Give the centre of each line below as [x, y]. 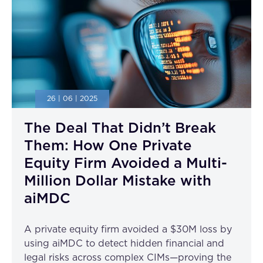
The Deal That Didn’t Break [120, 129]
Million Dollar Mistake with [118, 181]
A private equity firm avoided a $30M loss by [128, 230]
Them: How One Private [108, 146]
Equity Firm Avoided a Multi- [126, 164]
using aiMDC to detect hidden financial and [124, 244]
